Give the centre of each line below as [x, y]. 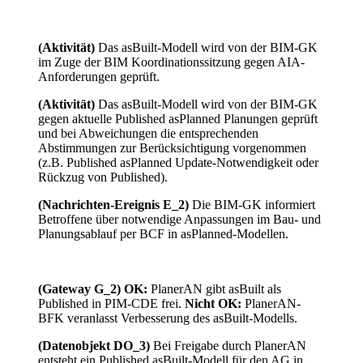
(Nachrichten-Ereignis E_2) [113, 205]
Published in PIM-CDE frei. [111, 304]
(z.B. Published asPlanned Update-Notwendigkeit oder [178, 163]
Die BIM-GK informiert [252, 205]
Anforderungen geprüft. [99, 77]
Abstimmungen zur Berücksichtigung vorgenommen [172, 148]
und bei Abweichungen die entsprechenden [148, 134]
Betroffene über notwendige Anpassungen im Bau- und [179, 220]
